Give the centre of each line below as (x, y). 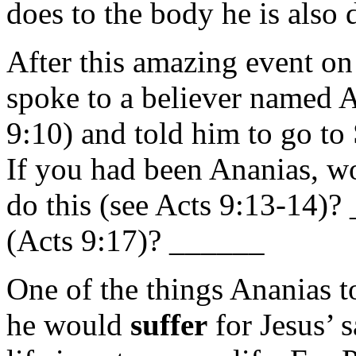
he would (68, 324)
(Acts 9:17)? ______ (135, 240)
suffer (169, 324)
